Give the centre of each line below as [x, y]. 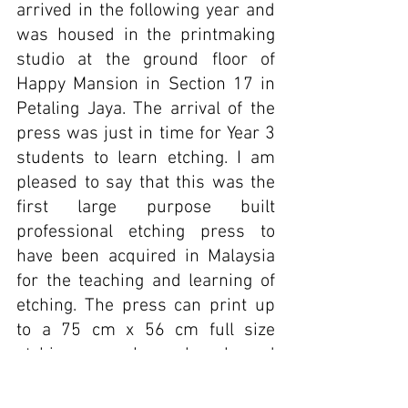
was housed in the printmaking [146, 36]
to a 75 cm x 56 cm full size [146, 331]
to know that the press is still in [146, 380]
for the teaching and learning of [146, 281]
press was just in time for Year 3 [146, 134]
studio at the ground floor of [146, 60]
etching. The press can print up [146, 306]
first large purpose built [146, 208]
